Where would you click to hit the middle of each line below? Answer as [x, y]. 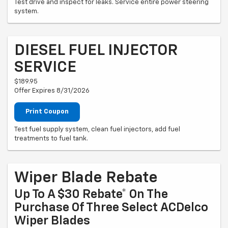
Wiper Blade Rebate [86, 178]
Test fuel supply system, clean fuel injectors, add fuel [97, 129]
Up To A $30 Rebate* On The [91, 194]
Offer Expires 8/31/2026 [52, 91]
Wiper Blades [52, 221]
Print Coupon [47, 112]
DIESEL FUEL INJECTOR [96, 51]
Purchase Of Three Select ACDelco [111, 207]
